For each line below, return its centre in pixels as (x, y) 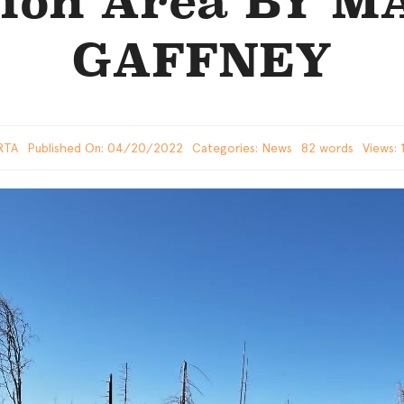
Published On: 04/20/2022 (105, 148)
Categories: (226, 148)
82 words (327, 148)
